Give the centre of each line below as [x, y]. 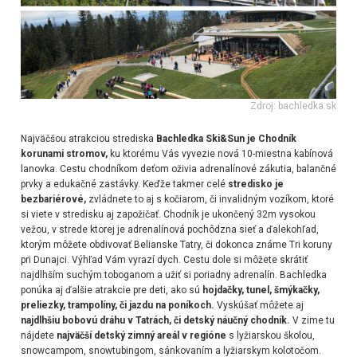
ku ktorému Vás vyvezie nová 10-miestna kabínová [220, 153]
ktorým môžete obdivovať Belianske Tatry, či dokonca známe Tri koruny [176, 244]
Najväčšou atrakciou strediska [87, 138]
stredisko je [255, 184]
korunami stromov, [64, 153]
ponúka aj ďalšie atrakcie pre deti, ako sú [110, 290]
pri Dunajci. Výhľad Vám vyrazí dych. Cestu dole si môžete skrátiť [164, 259]
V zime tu [312, 320]
